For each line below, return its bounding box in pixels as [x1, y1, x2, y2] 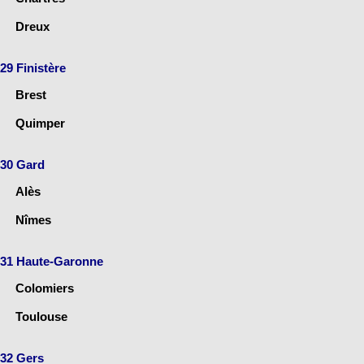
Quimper [15, 115, 65, 130]
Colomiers [15, 280, 74, 295]
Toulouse [15, 309, 67, 323]
